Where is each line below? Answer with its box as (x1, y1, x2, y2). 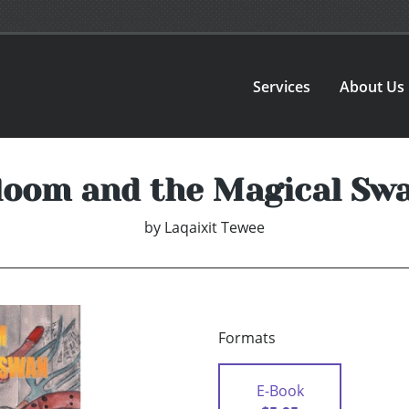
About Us (340, 76, 405, 97)
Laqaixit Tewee (164, 217, 265, 238)
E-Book (256, 381, 304, 402)
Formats (218, 328, 276, 349)
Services (253, 76, 311, 97)
